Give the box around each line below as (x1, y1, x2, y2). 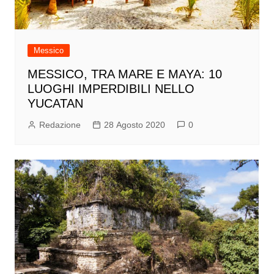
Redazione (39, 119, 81, 130)
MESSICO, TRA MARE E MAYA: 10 (27, 67, 222, 81)
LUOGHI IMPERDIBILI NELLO (27, 81, 194, 95)
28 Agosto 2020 (103, 119, 165, 130)
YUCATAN (27, 96, 83, 110)
